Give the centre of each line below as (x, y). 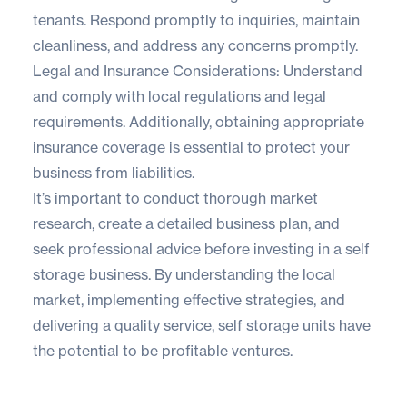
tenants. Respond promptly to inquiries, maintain (196, 20)
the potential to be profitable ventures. (163, 350)
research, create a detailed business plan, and (186, 223)
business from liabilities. (114, 172)
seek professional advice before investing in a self (201, 248)
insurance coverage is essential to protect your (191, 147)
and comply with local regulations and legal (179, 96)
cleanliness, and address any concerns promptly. (195, 45)
